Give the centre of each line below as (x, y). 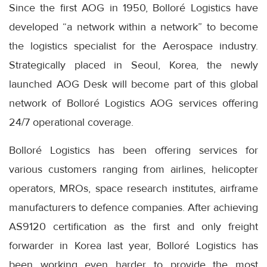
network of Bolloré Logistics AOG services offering (133, 103)
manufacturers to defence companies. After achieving (133, 208)
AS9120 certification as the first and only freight (133, 227)
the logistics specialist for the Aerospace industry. (133, 46)
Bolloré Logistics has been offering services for (133, 150)
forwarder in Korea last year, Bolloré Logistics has (133, 246)
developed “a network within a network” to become (133, 27)
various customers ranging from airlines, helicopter (133, 170)
